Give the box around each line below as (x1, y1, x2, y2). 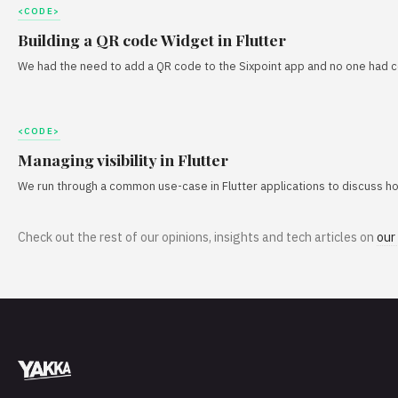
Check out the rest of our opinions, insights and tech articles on (18, 228, 377, 245)
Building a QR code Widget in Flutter (18, 28, 286, 50)
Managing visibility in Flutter (18, 148, 228, 170)
